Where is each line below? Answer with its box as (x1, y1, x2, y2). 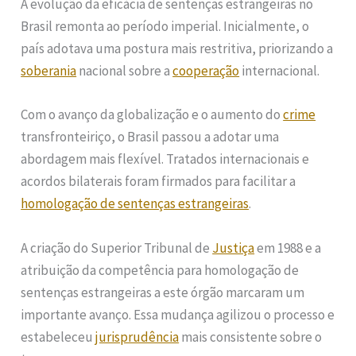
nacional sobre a (76, 62, 173, 80)
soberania (21, 62, 77, 80)
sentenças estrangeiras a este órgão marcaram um (21, 283, 305, 301)
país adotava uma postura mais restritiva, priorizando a (21, 40, 334, 58)
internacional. (239, 62, 320, 80)
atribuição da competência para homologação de (21, 261, 300, 279)
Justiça (212, 238, 255, 257)
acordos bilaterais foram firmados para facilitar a (21, 172, 296, 191)
